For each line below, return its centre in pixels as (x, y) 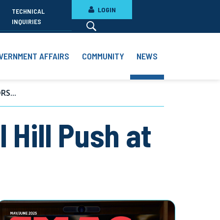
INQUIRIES (26, 22)
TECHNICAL (28, 11)
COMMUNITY (103, 56)
